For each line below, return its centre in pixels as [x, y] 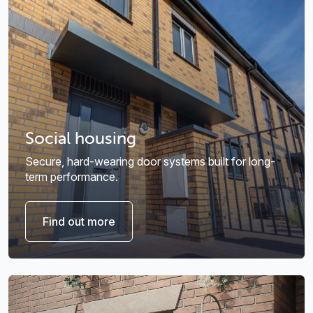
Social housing [81, 138]
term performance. [72, 177]
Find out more [79, 222]
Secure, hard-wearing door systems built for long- [150, 162]
